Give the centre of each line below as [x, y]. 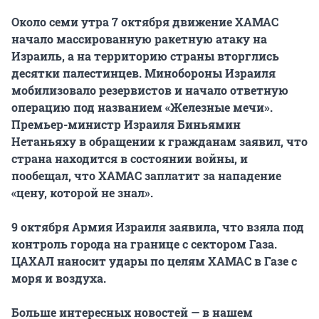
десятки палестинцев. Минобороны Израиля [143, 73]
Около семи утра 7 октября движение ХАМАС [145, 22]
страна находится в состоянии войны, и [130, 159]
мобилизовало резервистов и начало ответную [150, 90]
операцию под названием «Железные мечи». [142, 108]
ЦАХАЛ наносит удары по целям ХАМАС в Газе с [154, 261]
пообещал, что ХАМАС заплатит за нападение [146, 176]
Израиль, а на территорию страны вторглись [145, 56]
